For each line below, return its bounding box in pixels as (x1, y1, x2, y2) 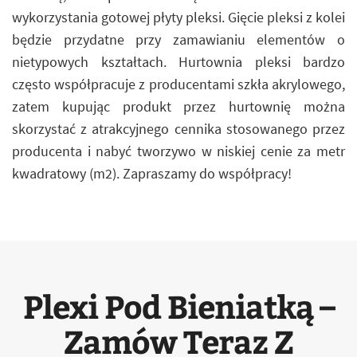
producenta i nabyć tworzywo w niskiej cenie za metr (12, 142, 345, 160)
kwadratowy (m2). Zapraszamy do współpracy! (12, 164, 292, 182)
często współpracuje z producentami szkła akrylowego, (12, 75, 345, 93)
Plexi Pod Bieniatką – (22, 284, 335, 328)
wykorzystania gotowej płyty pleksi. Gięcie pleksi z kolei (12, 8, 345, 26)
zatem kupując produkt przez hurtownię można (12, 97, 345, 116)
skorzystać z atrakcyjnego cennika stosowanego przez (12, 120, 345, 138)
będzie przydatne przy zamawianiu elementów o (12, 30, 345, 49)
